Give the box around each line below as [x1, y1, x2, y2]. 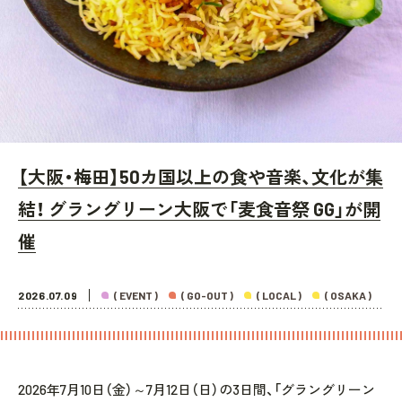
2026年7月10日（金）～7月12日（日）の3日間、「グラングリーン [18, 381, 375, 398]
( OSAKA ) [325, 289, 372, 302]
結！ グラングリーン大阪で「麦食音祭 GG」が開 [18, 198, 380, 221]
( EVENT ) [114, 289, 159, 302]
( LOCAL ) [257, 289, 302, 302]
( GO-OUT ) [181, 289, 234, 302]
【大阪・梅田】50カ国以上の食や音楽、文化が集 [18, 166, 383, 188]
